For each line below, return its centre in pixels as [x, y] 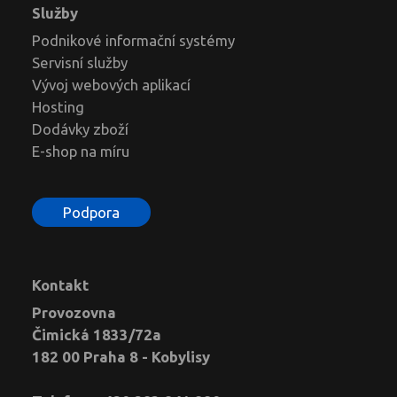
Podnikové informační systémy [133, 40]
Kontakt [60, 284]
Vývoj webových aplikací [111, 84]
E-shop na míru [81, 151]
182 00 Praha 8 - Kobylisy [121, 356]
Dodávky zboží [80, 128]
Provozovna [74, 312]
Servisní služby [80, 62]
